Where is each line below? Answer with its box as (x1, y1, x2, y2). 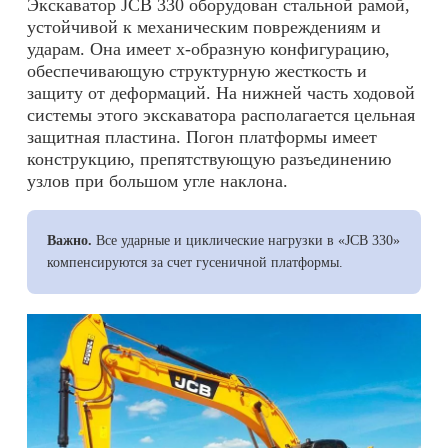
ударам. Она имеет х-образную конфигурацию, (27, 39, 390, 60)
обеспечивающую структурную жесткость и (27, 61, 367, 82)
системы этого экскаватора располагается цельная (27, 105, 415, 126)
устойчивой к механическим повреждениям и (27, 17, 381, 38)
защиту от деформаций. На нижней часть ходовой (27, 83, 415, 104)
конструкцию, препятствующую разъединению (27, 149, 391, 170)
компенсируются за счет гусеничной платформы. (47, 255, 343, 271)
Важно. (47, 233, 92, 249)
